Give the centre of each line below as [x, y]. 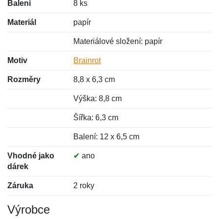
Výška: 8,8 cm [98, 99]
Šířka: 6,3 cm [96, 118]
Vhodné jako [31, 156]
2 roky [84, 186]
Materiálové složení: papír [118, 41]
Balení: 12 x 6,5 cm [107, 137]
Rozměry [24, 79]
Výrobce [29, 209]
